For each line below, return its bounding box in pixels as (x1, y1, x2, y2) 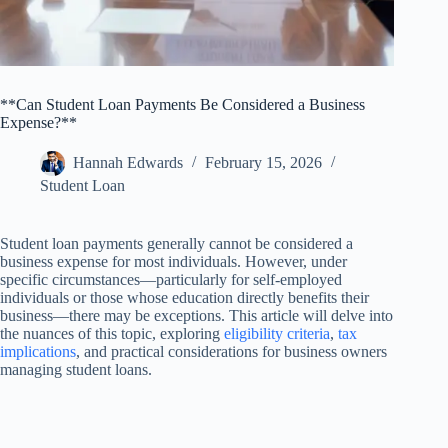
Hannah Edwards (73, 154, 183, 172)
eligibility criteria (224, 325, 330, 343)
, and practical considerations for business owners (76, 343, 387, 361)
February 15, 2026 (205, 154, 322, 172)
